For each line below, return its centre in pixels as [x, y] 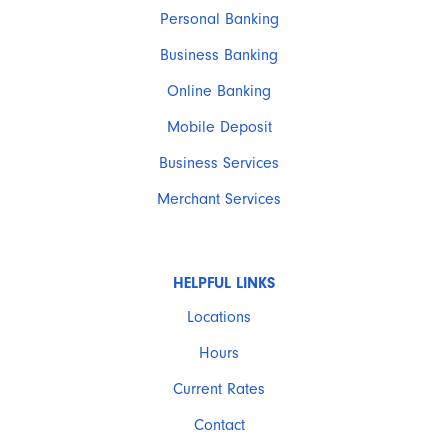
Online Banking [219, 91]
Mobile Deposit [219, 127]
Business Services [219, 163]
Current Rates [219, 389]
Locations [219, 317]
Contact [219, 425]
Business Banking [219, 55]
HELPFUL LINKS [224, 283]
